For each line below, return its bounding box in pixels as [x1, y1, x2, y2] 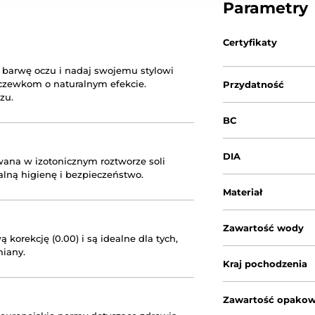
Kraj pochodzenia [223, 258, 308, 269]
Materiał [223, 186, 263, 198]
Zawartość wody [223, 222, 304, 233]
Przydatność [223, 79, 285, 90]
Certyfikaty [223, 37, 278, 48]
